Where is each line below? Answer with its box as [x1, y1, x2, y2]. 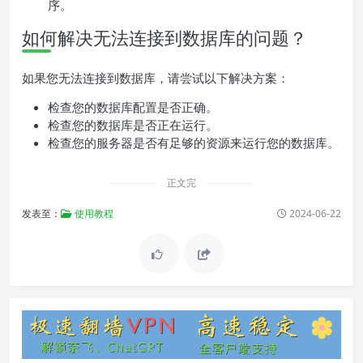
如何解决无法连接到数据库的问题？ [22, 25, 307, 50]
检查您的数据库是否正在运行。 [48, 117, 218, 134]
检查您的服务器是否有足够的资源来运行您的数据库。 [48, 135, 340, 152]
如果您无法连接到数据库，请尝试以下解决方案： [22, 70, 289, 87]
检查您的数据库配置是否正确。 [48, 99, 218, 116]
